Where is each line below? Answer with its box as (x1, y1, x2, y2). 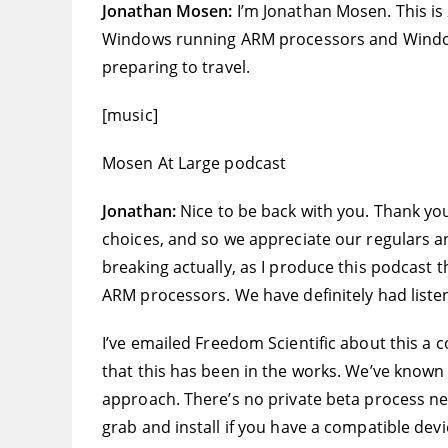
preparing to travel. (102, 56, 250, 79)
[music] (102, 104, 158, 127)
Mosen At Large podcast (102, 152, 287, 175)
